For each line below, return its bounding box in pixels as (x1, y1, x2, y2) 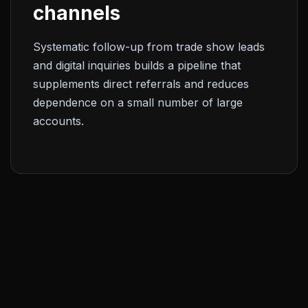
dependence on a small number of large (33, 95, 243, 109)
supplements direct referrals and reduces (33, 76, 249, 91)
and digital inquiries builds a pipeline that (33, 58, 241, 72)
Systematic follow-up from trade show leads (33, 39, 265, 54)
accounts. (33, 113, 84, 128)
